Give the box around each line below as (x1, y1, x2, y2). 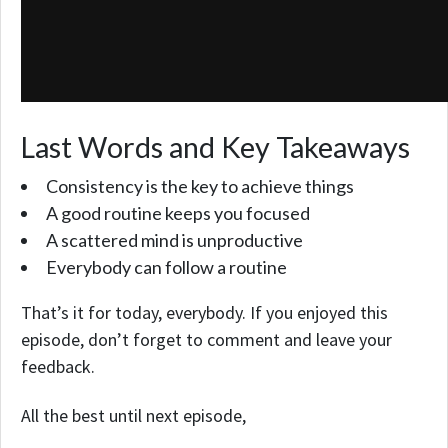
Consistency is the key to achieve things (46, 175, 354, 198)
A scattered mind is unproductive (46, 229, 303, 252)
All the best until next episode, (21, 403, 246, 427)
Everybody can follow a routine (46, 256, 287, 279)
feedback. (21, 355, 95, 379)
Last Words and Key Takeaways (21, 130, 410, 165)
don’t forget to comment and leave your (88, 328, 392, 352)
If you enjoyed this (250, 301, 388, 325)
